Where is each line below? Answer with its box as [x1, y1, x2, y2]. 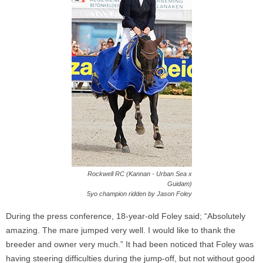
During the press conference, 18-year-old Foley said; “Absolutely [6, 211, 245, 221]
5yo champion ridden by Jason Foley [86, 190, 192, 197]
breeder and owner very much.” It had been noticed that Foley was [6, 239, 254, 249]
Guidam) [167, 180, 192, 187]
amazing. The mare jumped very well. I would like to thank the [6, 225, 235, 235]
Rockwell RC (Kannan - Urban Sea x [87, 170, 192, 177]
